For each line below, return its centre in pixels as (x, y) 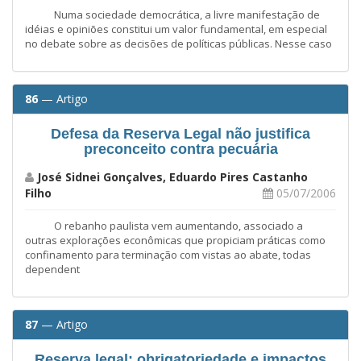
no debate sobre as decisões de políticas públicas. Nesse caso (178, 43)
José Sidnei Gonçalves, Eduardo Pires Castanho (172, 176)
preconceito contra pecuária (180, 149)
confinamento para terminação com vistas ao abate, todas (168, 254)
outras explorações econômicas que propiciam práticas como (175, 240)
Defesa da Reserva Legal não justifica (180, 133)
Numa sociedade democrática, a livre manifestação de (172, 14)
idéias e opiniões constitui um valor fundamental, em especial (176, 29)
